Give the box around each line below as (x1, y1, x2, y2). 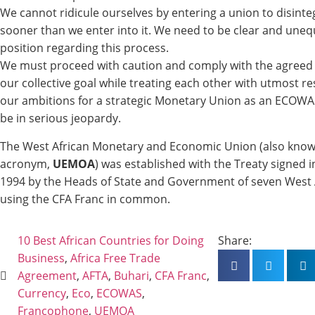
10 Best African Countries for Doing (18, 233, 204, 249)
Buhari (114, 268, 149, 284)
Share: (218, 233, 252, 249)
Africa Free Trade (70, 250, 160, 266)
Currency (18, 285, 66, 302)
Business (18, 250, 65, 266)
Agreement (18, 268, 77, 284)
